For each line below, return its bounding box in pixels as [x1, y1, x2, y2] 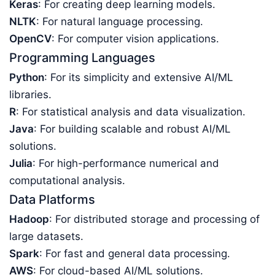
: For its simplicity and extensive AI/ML [44, 71, 233, 83]
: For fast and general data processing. [39, 247, 230, 260]
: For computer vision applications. [52, 33, 219, 45]
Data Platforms [9, 192, 95, 207]
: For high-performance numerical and [33, 157, 219, 169]
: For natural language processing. [36, 15, 203, 28]
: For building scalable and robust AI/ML [34, 123, 231, 135]
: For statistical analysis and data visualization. [16, 106, 246, 118]
